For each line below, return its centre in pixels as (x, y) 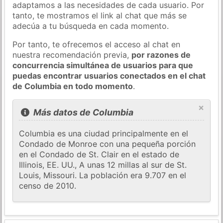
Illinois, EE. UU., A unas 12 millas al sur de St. (103, 165)
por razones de (161, 55)
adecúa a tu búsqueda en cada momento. (91, 26)
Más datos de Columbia (82, 112)
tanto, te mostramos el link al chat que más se (100, 15)
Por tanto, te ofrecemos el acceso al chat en (97, 44)
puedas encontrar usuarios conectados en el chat (109, 75)
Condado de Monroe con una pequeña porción (108, 144)
